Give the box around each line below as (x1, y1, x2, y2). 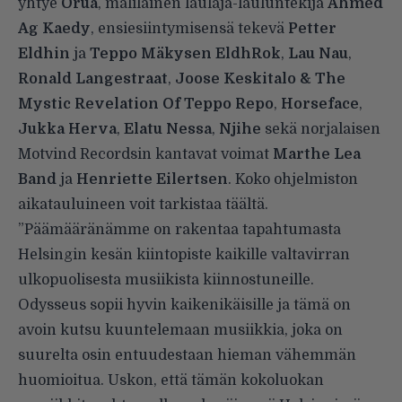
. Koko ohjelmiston (228, 171, 358, 188)
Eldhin (18, 46, 70, 63)
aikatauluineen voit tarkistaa (18, 197, 225, 214)
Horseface (281, 96, 359, 113)
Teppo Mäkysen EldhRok (90, 46, 281, 63)
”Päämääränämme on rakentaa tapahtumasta (18, 222, 341, 239)
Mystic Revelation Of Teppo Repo (18, 96, 274, 113)
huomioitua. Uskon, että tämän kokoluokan (18, 372, 324, 389)
